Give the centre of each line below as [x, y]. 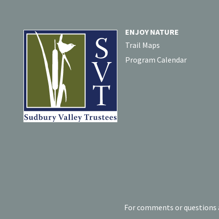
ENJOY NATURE [152, 32]
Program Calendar [156, 59]
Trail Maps [142, 45]
